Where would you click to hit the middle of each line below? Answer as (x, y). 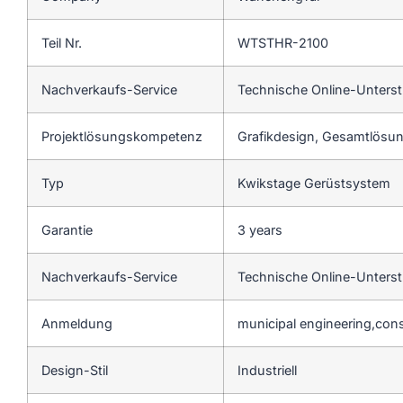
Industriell (267, 370)
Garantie (67, 229)
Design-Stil (75, 370)
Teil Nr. (62, 42)
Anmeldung (77, 323)
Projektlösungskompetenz (122, 136)
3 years (260, 229)
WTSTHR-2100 (283, 42)
